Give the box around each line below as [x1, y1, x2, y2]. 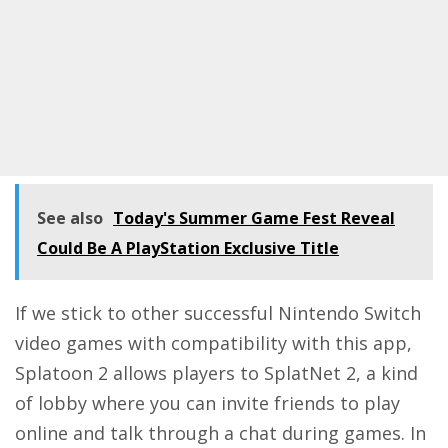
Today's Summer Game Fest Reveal [113, 207, 395, 230]
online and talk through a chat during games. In [15, 421, 426, 446]
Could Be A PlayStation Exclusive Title [37, 237, 339, 260]
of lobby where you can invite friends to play [15, 391, 400, 416]
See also [37, 207, 103, 230]
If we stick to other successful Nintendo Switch [15, 301, 421, 326]
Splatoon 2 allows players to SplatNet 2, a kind [15, 361, 418, 386]
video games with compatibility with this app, [15, 331, 412, 356]
